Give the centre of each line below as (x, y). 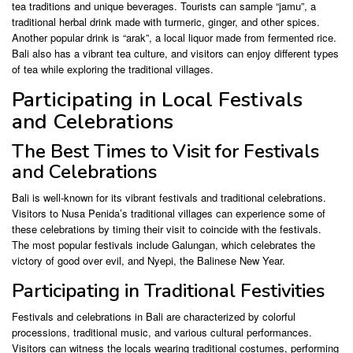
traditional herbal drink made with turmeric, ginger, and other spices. (166, 22)
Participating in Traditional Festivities (168, 291)
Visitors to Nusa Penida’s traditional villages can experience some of (169, 214)
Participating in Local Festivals (157, 100)
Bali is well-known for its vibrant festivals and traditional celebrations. (169, 198)
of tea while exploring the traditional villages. (113, 69)
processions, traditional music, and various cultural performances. (162, 333)
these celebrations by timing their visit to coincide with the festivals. (167, 229)
